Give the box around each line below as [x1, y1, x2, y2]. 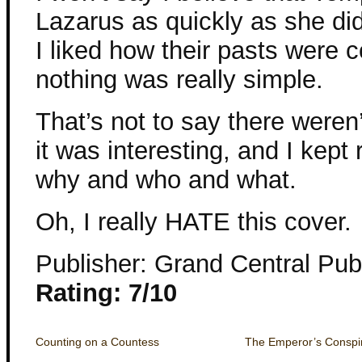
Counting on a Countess [36, 335, 159, 348]
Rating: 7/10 [36, 279, 177, 307]
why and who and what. [36, 166, 297, 194]
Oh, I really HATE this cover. [36, 208, 351, 236]
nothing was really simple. [36, 65, 323, 94]
